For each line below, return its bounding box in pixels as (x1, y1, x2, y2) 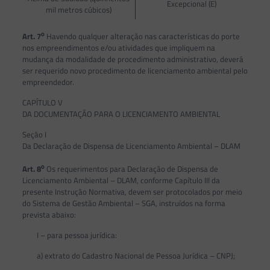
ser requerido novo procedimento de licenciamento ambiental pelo (22, 64, 248, 77)
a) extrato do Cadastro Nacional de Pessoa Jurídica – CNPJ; (22, 250, 235, 262)
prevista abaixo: (22, 209, 76, 221)
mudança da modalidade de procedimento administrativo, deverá (22, 52, 243, 65)
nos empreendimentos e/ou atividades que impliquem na (22, 41, 215, 54)
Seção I (22, 128, 46, 140)
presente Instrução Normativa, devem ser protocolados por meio (22, 186, 242, 198)
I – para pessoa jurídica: (22, 229, 117, 242)
